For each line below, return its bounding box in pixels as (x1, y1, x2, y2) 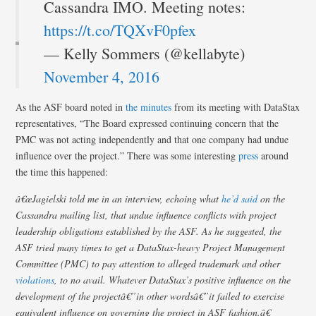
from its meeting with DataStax (171, 99, 300, 114)
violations (16, 272, 55, 286)
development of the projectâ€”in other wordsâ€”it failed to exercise (16, 288, 285, 303)
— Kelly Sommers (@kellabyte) (44, 42, 245, 63)
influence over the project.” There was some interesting (16, 148, 239, 162)
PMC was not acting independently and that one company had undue (16, 132, 289, 146)
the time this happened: (16, 164, 109, 178)
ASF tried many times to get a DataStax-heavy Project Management (16, 240, 286, 254)
